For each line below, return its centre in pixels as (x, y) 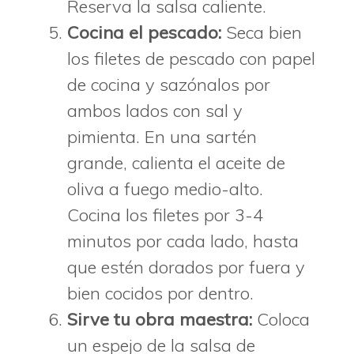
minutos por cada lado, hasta (183, 241)
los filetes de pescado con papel (191, 58)
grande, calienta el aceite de (176, 162)
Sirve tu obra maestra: (160, 319)
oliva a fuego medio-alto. (165, 188)
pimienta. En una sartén (162, 136)
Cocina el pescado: (144, 32)
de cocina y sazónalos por (169, 84)
